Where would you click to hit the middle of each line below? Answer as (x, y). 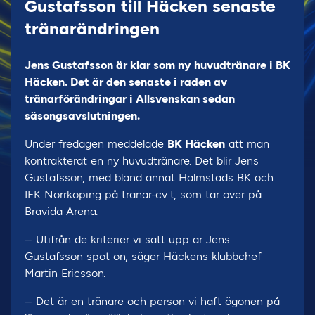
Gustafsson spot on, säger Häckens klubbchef (143, 256)
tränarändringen (92, 28)
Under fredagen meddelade (96, 144)
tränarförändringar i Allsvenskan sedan (130, 99)
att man (247, 144)
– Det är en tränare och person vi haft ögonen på (152, 301)
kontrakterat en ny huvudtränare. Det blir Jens (142, 161)
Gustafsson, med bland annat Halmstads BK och (149, 178)
